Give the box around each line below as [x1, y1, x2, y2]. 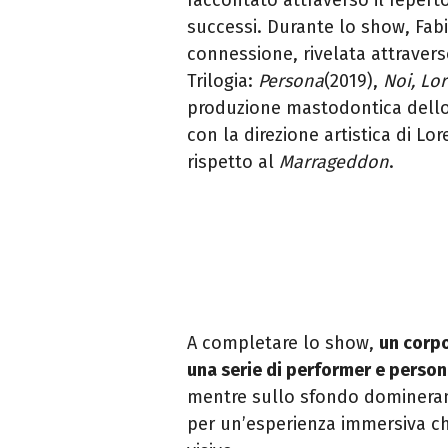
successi [187, 16, 257, 39]
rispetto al [187, 151, 279, 174]
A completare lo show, [187, 332, 379, 355]
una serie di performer [187, 359, 371, 382]
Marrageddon [279, 151, 389, 174]
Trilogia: [187, 70, 258, 93]
